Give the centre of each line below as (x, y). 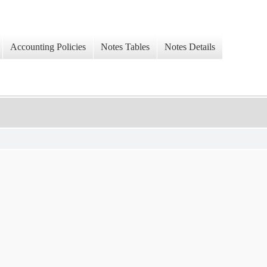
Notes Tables (125, 47)
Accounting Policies (48, 47)
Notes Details (190, 47)
